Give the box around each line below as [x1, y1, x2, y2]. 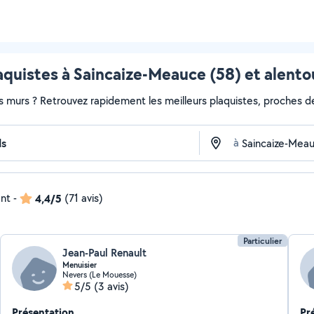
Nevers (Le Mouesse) [62, 269, 137, 280]
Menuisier [62, 259, 97, 271]
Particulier [243, 235, 282, 247]
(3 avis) [94, 279, 130, 294]
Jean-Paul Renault [62, 245, 147, 260]
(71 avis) [64, 191, 103, 205]
